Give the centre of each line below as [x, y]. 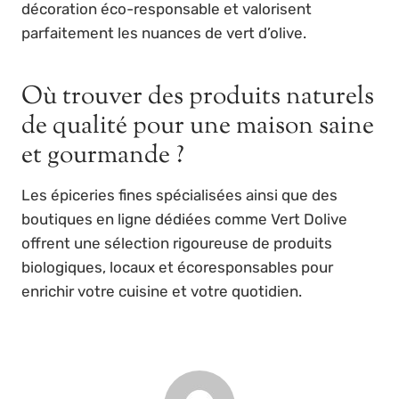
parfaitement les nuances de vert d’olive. [164, 33]
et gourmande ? [103, 156]
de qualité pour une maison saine [198, 127]
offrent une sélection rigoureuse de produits [177, 244]
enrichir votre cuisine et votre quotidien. [162, 292]
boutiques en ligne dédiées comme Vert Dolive [184, 220]
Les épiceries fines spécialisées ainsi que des [179, 195]
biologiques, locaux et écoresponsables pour [177, 268]
